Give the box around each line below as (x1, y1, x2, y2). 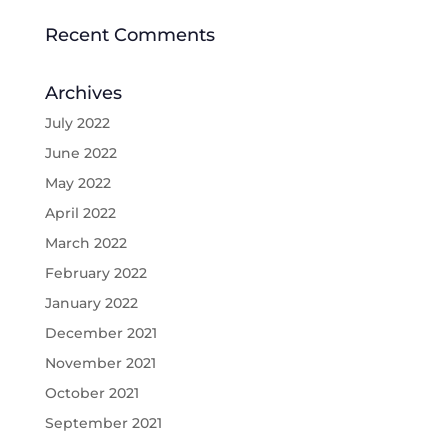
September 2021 (44, 414, 162, 433)
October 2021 (44, 384, 139, 403)
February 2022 (44, 264, 147, 283)
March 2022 (44, 234, 127, 253)
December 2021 (44, 324, 157, 343)
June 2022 (44, 144, 117, 163)
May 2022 (44, 174, 111, 193)
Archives (44, 82, 122, 105)
